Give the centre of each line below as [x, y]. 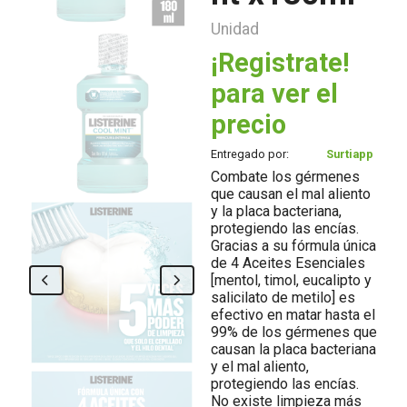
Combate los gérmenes [285, 177]
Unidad [235, 29]
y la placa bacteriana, [276, 211]
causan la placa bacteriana [293, 349]
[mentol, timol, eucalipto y [291, 280]
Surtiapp [349, 154]
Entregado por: [250, 154]
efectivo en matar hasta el [293, 315]
